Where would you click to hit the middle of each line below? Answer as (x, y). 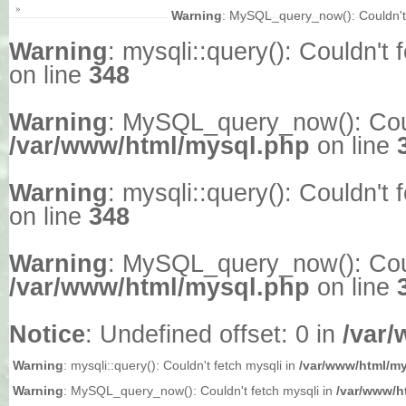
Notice (47, 334)
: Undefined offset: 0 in (214, 334)
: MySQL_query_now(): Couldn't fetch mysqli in (200, 391)
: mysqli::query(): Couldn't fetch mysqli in (181, 365)
